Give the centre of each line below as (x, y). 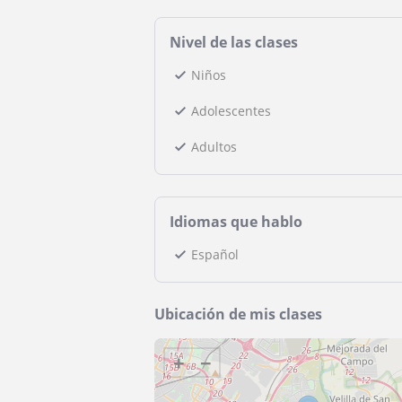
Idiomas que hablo (236, 222)
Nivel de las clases (234, 42)
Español (215, 254)
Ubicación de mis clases (238, 314)
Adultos (214, 147)
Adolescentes (231, 111)
